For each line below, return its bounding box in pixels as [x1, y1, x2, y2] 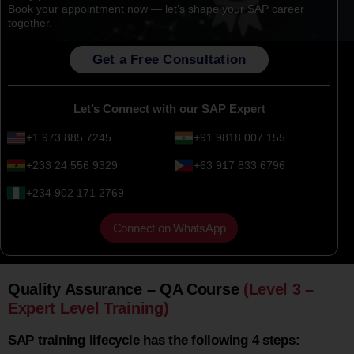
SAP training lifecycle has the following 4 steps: [7, 332, 300, 348]
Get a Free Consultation [92, 51, 247, 67]
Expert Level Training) [7, 299, 169, 317]
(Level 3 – [239, 280, 314, 298]
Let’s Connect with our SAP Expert [73, 101, 265, 115]
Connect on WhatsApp [112, 220, 226, 235]
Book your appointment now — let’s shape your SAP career [7, 2, 304, 15]
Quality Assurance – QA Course [7, 280, 239, 298]
